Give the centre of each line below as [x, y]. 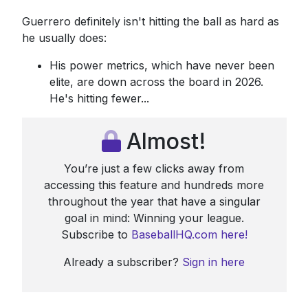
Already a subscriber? [123, 262]
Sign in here [213, 262]
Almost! [166, 141]
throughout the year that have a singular [154, 201]
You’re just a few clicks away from [154, 168]
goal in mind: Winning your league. [154, 218]
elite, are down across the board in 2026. [156, 81]
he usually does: [64, 37]
